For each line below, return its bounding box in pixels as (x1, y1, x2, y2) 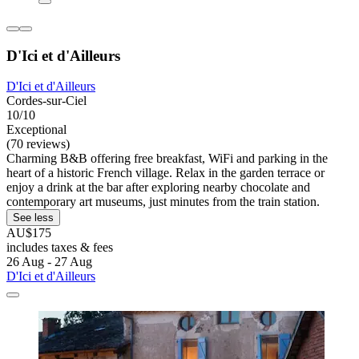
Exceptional (6, 123, 67, 137)
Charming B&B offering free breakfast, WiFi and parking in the (6, 151, 328, 166)
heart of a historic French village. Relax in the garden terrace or (6, 166, 325, 180)
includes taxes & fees (6, 240, 113, 255)
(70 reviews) (6, 137, 70, 151)
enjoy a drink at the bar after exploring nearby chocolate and (6, 180, 310, 195)
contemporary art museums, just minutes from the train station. (6, 195, 320, 209)
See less (13, 212, 54, 224)
